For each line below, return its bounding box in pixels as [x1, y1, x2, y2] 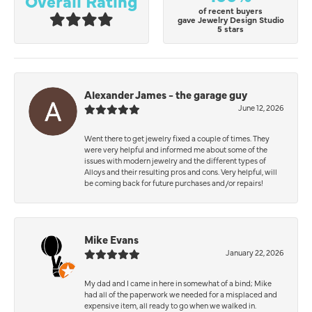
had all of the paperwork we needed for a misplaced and [84, 288, 277, 299]
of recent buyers [198, 5, 263, 17]
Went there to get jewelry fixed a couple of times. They [84, 132, 270, 143]
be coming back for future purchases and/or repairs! [84, 177, 263, 188]
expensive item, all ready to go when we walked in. [84, 299, 256, 311]
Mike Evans [84, 231, 139, 247]
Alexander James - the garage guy [84, 86, 247, 102]
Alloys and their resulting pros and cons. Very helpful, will [84, 166, 277, 177]
